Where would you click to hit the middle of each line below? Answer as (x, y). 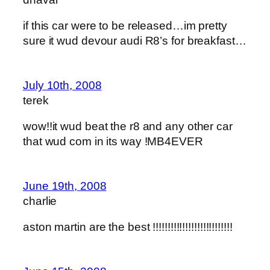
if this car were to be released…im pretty (125, 26)
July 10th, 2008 (62, 85)
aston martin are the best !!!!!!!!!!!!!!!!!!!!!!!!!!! (128, 227)
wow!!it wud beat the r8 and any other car (128, 127)
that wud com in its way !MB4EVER (113, 142)
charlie (40, 201)
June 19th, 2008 (65, 186)
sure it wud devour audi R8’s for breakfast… (135, 41)
